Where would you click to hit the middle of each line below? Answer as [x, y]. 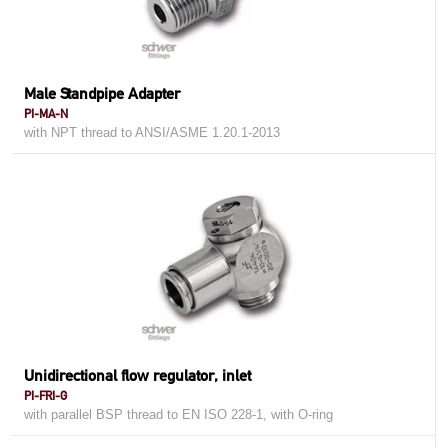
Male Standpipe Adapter [102, 93]
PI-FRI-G [45, 395]
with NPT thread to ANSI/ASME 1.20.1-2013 [152, 132]
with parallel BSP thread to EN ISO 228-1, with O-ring [178, 414]
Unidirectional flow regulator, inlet [137, 375]
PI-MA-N [46, 113]
